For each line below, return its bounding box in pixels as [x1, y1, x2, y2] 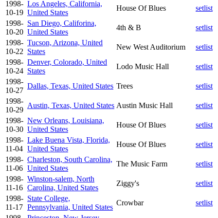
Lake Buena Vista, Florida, [27, 135, 110, 144]
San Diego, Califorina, [27, 18, 96, 27]
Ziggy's [116, 179, 139, 187]
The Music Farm [116, 159, 167, 168]
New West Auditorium [116, 42, 185, 51]
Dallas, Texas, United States [27, 81, 113, 90]
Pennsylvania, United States [27, 202, 113, 211]
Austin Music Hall [116, 101, 173, 109]
